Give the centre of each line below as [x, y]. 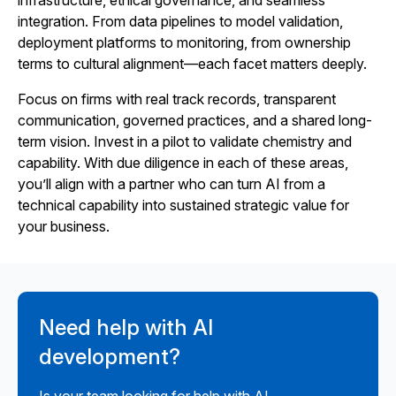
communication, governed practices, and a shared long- [195, 120]
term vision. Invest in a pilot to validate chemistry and [185, 141]
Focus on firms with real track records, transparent [177, 99]
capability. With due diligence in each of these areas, [183, 163]
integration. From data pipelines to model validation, [180, 21]
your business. [64, 226]
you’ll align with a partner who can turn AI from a [171, 184]
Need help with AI [126, 327]
